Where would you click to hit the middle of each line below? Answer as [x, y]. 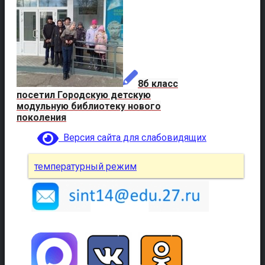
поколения [41, 117]
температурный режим [85, 166]
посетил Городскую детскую [84, 95]
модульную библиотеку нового [89, 106]
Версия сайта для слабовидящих [132, 137]
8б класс [158, 83]
